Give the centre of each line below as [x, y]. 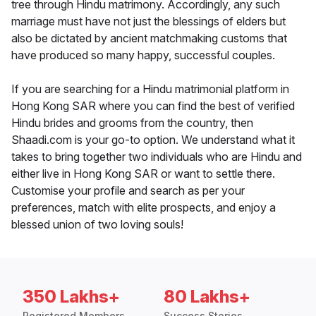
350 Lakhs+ [71, 297]
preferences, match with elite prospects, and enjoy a [144, 208]
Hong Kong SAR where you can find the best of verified [153, 106]
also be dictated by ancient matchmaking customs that [149, 38]
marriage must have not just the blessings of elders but [148, 22]
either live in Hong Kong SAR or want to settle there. [143, 174]
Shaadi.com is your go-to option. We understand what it [153, 140]
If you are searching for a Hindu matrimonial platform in [150, 89]
